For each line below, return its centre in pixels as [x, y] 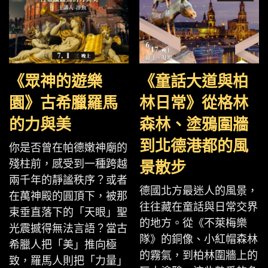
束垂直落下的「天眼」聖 [68, 212]
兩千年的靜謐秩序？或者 [68, 180]
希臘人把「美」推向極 [63, 245]
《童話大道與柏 [194, 82]
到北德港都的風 [194, 146]
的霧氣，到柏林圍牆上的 [199, 255]
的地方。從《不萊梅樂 [193, 223]
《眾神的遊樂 [56, 82]
